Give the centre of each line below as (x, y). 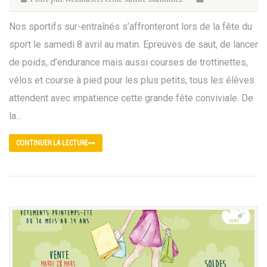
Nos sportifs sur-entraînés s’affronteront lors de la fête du (131, 27)
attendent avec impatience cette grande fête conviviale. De (131, 98)
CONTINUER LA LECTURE (52, 143)
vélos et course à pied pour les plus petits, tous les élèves (132, 80)
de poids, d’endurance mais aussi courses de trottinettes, (128, 63)
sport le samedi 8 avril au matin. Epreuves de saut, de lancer (133, 45)
